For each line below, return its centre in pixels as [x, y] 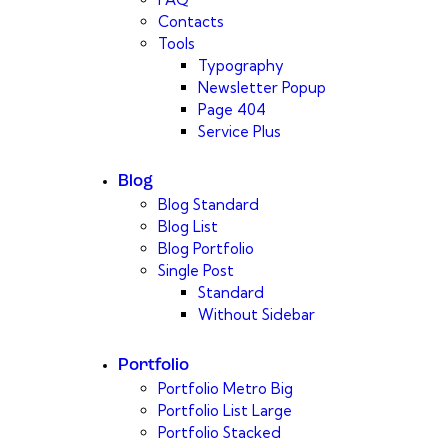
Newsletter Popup [262, 87]
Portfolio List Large [225, 410]
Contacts [191, 21]
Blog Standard [208, 205]
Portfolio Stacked [219, 432]
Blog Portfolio [206, 249]
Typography [241, 65]
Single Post [196, 271]
